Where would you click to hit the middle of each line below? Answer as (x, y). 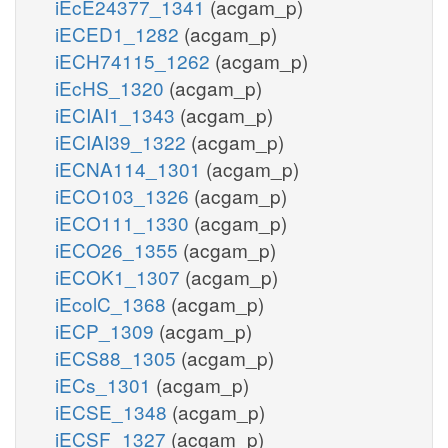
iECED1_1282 (119, 33)
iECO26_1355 (119, 249)
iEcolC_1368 (113, 303)
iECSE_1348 (113, 411)
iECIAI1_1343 (117, 114)
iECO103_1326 (124, 195)
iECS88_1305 (118, 357)
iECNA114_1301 (130, 168)
